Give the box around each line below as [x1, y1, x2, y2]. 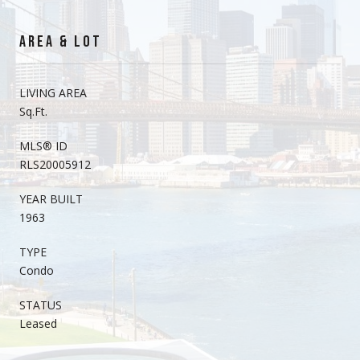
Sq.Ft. [19, 103, 47, 119]
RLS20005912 [19, 156, 91, 172]
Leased [19, 315, 57, 331]
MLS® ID [19, 137, 67, 153]
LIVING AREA [19, 84, 87, 100]
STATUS [19, 297, 62, 313]
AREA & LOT [19, 31, 102, 51]
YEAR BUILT [19, 190, 83, 207]
